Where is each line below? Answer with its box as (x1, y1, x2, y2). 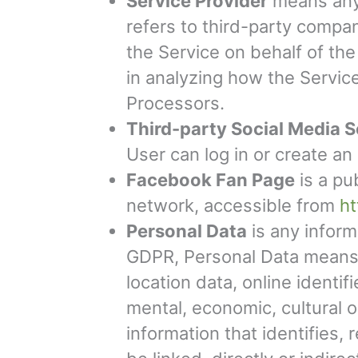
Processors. (126, 93, 225, 114)
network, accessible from (126, 195, 340, 217)
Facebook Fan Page (126, 169, 295, 191)
